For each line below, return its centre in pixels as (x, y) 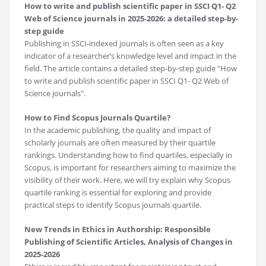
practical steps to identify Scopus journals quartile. (113, 205)
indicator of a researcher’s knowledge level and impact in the (130, 56)
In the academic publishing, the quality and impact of (118, 130)
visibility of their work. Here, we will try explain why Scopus (127, 180)
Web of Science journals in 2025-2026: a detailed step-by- (131, 19)
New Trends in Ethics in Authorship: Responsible (118, 229)
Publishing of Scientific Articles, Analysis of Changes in (129, 242)
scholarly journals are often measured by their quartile (120, 143)
